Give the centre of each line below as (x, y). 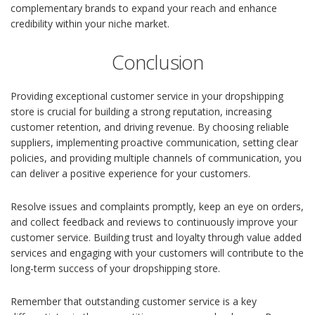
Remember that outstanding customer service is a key (134, 302)
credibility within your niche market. (90, 24)
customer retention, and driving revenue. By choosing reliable (150, 127)
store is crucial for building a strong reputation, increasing (141, 112)
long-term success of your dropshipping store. (115, 269)
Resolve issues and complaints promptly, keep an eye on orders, (157, 207)
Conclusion (157, 62)
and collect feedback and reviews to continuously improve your (154, 222)
